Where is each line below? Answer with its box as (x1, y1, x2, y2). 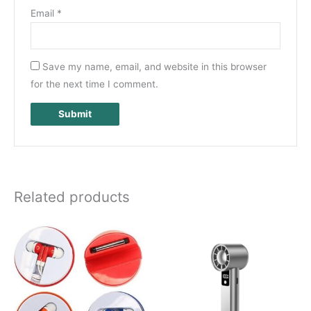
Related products (14, 188, 130, 206)
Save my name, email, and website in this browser (42, 61, 267, 73)
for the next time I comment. (30, 78, 158, 90)
